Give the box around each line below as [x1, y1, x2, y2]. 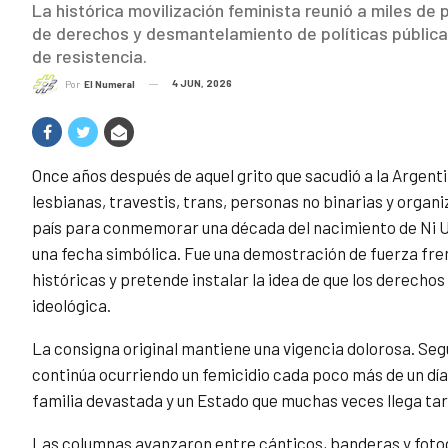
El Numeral [84, 78, 135, 91]
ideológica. [32, 295, 111, 316]
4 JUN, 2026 [172, 77, 232, 89]
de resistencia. [32, 45, 147, 67]
